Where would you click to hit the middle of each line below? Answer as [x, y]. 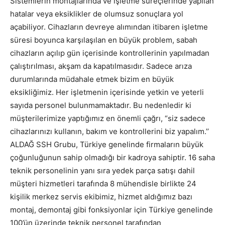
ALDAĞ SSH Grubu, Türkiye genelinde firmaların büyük [107, 144]
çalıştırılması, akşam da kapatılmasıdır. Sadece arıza [101, 66]
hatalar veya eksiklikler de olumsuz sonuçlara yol [97, 14]
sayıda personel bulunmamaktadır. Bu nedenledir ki [101, 105]
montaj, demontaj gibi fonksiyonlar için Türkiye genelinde [111, 209]
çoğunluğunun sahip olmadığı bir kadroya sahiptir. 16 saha [113, 157]
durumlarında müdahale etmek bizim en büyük [92, 79]
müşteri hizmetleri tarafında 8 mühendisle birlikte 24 [103, 183]
